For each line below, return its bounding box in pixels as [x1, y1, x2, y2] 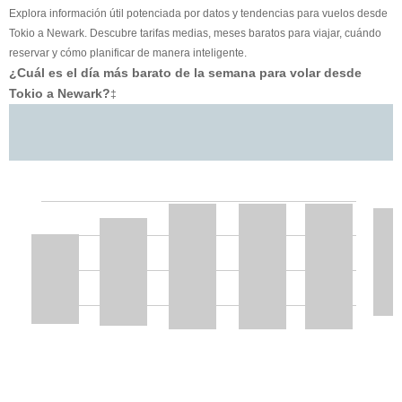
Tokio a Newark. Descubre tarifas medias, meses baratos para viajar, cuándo [9, 26, 381, 39]
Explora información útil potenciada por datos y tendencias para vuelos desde [9, 6, 388, 20]
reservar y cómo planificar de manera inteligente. [9, 46, 247, 59]
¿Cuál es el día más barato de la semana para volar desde [9, 65, 362, 80]
